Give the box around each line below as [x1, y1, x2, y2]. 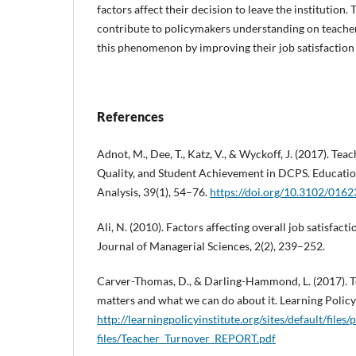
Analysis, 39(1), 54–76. [97, 184, 210, 199]
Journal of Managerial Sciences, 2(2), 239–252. [97, 238, 325, 253]
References [97, 108, 164, 124]
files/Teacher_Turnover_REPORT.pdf [97, 331, 276, 345]
